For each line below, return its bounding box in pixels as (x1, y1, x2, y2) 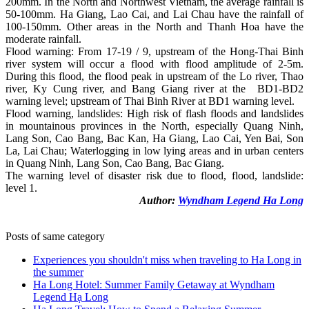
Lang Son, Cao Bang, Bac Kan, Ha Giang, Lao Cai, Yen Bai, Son (6, 132, 303, 144)
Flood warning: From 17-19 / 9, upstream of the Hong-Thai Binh (6, 45, 303, 57)
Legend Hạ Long (33, 290, 108, 303)
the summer (33, 266, 83, 278)
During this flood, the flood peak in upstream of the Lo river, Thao (6, 70, 303, 82)
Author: (139, 194, 178, 206)
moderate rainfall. (6, 32, 81, 45)
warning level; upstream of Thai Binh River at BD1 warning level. (6, 94, 295, 107)
